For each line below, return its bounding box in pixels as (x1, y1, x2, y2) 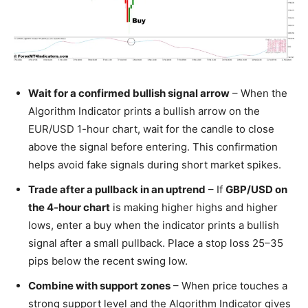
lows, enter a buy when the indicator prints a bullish (28, 218, 279, 232)
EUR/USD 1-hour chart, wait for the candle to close (28, 122, 274, 135)
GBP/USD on (225, 182, 287, 196)
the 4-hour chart (28, 200, 110, 214)
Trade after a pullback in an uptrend (28, 182, 206, 196)
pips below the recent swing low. (28, 254, 188, 267)
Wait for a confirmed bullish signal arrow (28, 86, 230, 100)
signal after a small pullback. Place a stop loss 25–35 (28, 236, 283, 250)
